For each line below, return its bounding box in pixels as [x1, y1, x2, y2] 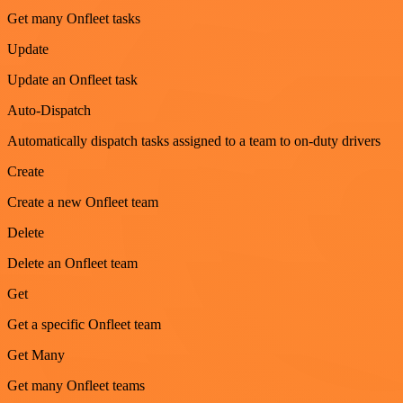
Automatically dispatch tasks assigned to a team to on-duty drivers [7, 133, 381, 149]
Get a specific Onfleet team [7, 317, 161, 333]
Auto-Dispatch [7, 103, 91, 119]
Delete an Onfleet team [7, 255, 138, 272]
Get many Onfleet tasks [7, 11, 140, 27]
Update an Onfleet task [7, 72, 138, 88]
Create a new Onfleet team [7, 194, 158, 210]
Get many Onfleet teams [7, 378, 145, 394]
